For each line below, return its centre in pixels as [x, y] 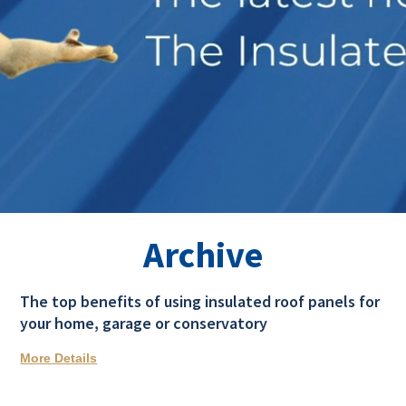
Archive [203, 255]
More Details [59, 358]
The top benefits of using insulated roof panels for [200, 302]
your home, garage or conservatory [144, 324]
